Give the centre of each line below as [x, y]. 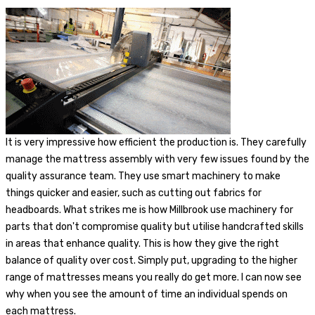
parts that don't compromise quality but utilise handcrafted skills [155, 226]
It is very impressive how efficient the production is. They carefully [156, 142]
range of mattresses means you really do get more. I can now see [154, 277]
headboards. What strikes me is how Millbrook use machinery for [149, 210]
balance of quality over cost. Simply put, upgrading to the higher [152, 260]
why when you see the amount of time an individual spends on [147, 294]
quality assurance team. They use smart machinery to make [143, 176]
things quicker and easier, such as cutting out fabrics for [134, 193]
